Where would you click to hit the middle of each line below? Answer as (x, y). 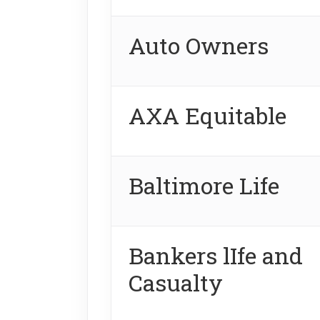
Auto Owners (199, 45)
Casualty (176, 282)
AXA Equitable (207, 115)
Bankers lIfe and (216, 255)
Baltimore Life (204, 185)
